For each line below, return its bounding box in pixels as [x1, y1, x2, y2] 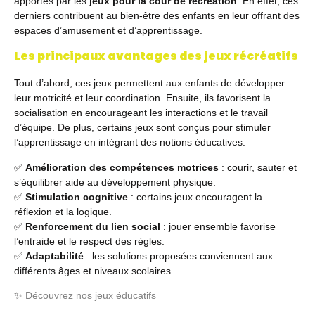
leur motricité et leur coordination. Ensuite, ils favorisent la [14, 92, 271, 104]
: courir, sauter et [219, 161, 297, 173]
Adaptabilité [25, 250, 84, 262]
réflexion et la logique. [14, 205, 112, 217]
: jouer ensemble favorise [160, 220, 276, 232]
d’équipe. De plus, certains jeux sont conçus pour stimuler [14, 122, 271, 134]
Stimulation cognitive [25, 191, 128, 202]
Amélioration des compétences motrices [25, 161, 219, 173]
